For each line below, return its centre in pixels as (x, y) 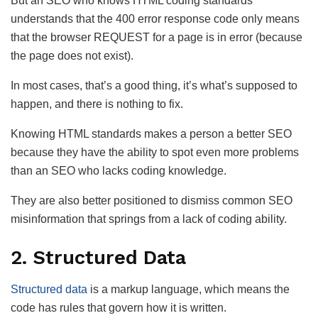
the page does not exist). (72, 56)
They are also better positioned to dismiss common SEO (152, 201)
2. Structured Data (98, 258)
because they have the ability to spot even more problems (155, 153)
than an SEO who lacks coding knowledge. (119, 171)
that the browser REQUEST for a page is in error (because (157, 38)
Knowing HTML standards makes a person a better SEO (151, 134)
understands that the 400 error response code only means (155, 19)
